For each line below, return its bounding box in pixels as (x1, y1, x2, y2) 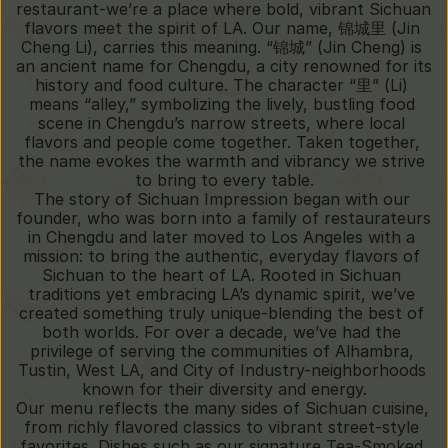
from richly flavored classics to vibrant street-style (24, 417, 419, 437)
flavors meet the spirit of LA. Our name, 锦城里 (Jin (23, 18, 420, 38)
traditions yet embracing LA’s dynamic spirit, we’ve (28, 284, 415, 304)
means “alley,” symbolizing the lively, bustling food (28, 94, 415, 114)
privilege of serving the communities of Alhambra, (29, 341, 414, 361)
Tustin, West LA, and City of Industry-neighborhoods (17, 360, 426, 380)
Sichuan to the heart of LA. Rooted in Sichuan (42, 265, 401, 285)
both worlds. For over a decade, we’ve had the (42, 322, 401, 342)
